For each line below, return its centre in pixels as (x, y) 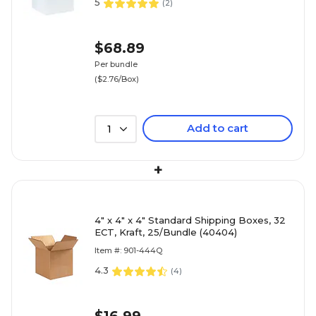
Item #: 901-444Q (128, 250)
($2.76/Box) (117, 79)
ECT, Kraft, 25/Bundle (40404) (166, 232)
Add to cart (218, 128)
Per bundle (116, 64)
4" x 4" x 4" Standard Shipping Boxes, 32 (190, 220)
